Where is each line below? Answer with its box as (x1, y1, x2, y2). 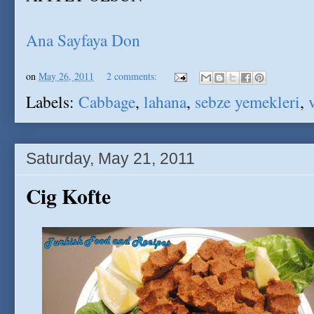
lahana (144, 90, 186, 113)
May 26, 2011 (39, 69, 94, 83)
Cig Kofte (26, 181, 111, 211)
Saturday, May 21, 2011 (26, 149, 195, 168)
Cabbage (78, 90, 135, 113)
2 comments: (107, 69, 160, 83)
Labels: (26, 90, 78, 113)
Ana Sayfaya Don (26, 29, 140, 51)
